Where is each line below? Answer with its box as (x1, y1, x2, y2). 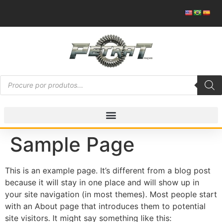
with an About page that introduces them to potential (5, 201, 206, 211)
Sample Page (10, 132, 135, 157)
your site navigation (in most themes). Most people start (5, 189, 217, 199)
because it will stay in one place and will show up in (5, 177, 199, 187)
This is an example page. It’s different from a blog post (5, 165, 211, 175)
